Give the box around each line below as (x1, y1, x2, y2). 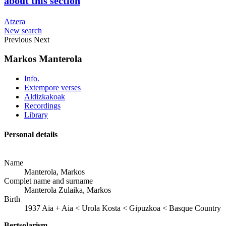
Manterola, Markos (24, 167, 85, 176)
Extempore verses (24, 83, 81, 92)
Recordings (24, 101, 61, 110)
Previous (4, 35, 32, 44)
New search (4, 26, 42, 35)
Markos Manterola (4, 53, 82, 65)
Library (24, 110, 48, 120)
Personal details (4, 130, 58, 139)
